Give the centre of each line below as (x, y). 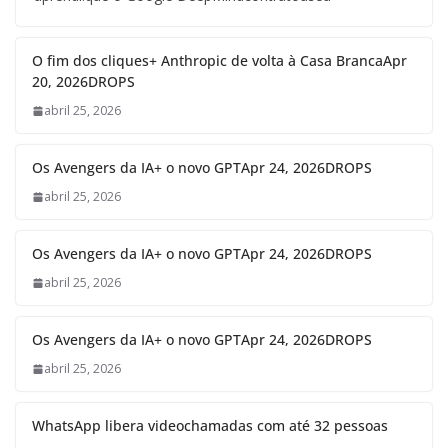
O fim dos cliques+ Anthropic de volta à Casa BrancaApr (219, 61)
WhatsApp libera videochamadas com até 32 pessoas (210, 426)
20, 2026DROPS (83, 82)
